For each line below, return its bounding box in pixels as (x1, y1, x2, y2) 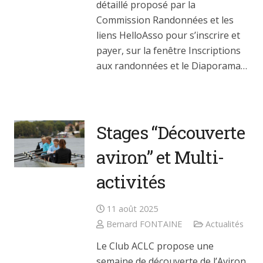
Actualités (205, 218, 244, 230)
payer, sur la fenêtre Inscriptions (96, 44, 241, 58)
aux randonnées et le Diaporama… (96, 59, 247, 73)
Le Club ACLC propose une (96, 239, 214, 252)
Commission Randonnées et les (96, 14, 234, 27)
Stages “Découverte (96, 121, 245, 144)
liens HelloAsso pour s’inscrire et (96, 29, 240, 42)
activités (96, 170, 165, 194)
